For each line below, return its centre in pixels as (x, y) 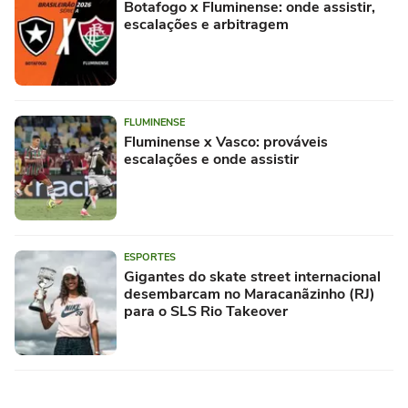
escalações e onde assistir (211, 160)
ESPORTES (150, 258)
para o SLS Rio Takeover (206, 312)
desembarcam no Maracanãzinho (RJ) (250, 295)
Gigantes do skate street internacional (252, 277)
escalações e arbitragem (206, 25)
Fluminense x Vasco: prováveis (226, 143)
